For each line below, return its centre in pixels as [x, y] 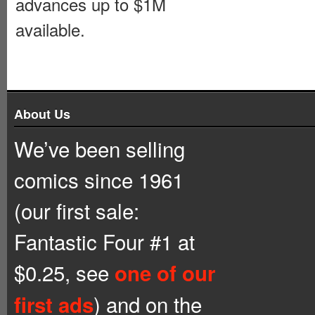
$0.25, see [64, 272]
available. [50, 30]
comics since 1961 [99, 179]
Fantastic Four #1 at [104, 241]
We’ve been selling [99, 148]
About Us [42, 114]
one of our [165, 272]
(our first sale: [77, 210]
